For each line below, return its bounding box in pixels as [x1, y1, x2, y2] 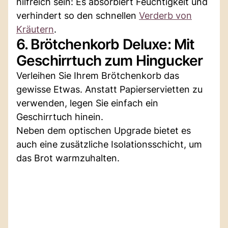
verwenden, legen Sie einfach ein [16, 97, 158, 108]
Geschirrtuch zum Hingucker [16, 51, 203, 69]
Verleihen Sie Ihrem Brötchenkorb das [16, 70, 179, 81]
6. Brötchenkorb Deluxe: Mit [16, 35, 195, 53]
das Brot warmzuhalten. [16, 152, 120, 163]
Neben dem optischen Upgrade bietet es [16, 125, 191, 136]
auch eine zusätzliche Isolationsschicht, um [16, 138, 202, 150]
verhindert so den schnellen [16, 10, 139, 21]
